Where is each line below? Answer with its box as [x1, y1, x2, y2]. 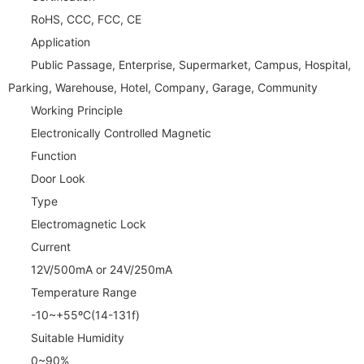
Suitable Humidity [31, 330, 124, 344]
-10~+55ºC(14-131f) [31, 307, 140, 322]
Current [31, 239, 71, 253]
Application [31, 34, 90, 49]
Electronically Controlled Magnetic [31, 125, 211, 140]
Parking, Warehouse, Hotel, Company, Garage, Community [8, 80, 318, 94]
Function [31, 148, 76, 162]
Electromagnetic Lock [31, 216, 146, 231]
